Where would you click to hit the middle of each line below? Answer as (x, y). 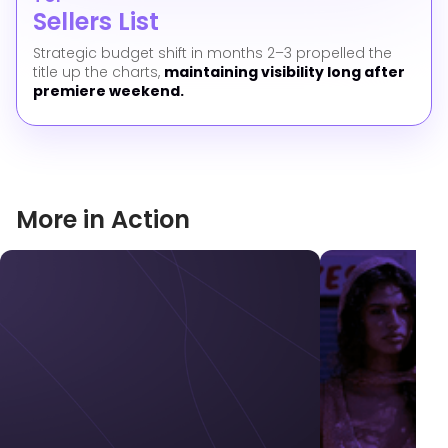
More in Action (103, 219)
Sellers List (96, 21)
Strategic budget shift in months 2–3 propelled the (212, 53)
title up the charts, (98, 72)
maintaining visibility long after (284, 72)
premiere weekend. (112, 91)
